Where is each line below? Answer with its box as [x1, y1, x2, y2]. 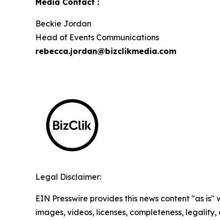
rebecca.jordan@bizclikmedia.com [35, 46, 176, 56]
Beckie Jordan [35, 19, 91, 28]
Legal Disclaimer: [35, 172, 101, 182]
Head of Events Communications [35, 32, 159, 42]
